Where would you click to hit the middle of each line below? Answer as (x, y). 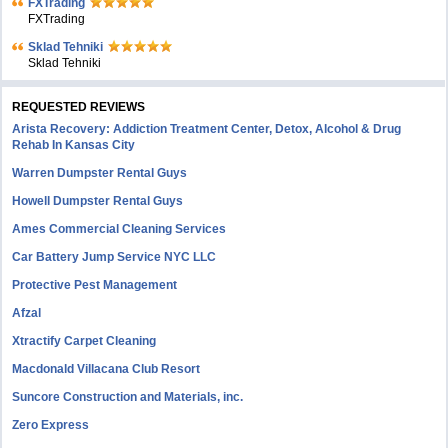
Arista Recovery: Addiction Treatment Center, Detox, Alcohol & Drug (207, 129)
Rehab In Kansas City (74, 145)
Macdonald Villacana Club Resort (106, 369)
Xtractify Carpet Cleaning (84, 341)
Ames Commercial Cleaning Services (119, 229)
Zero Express (51, 425)
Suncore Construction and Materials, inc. (128, 397)
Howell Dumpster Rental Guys (98, 201)
